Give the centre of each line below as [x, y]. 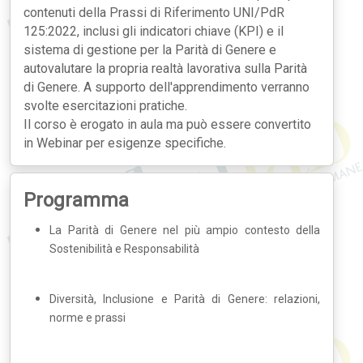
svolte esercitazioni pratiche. [105, 105]
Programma [76, 200]
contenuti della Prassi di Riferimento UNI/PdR [154, 12]
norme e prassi [88, 317]
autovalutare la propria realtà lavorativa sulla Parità [165, 68]
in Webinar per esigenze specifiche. [125, 143]
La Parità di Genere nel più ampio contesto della [185, 230]
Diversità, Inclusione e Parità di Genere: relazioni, [185, 299]
